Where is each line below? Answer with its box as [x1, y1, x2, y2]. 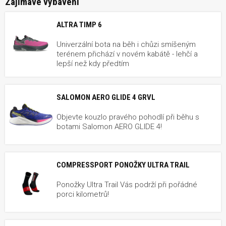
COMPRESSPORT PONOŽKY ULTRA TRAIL [56, 160, 190, 169]
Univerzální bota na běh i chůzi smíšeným [56, 39, 196, 49]
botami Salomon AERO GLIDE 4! [56, 122, 162, 131]
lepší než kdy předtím [56, 59, 129, 68]
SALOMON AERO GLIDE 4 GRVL [56, 92, 155, 102]
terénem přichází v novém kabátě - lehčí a [56, 49, 198, 59]
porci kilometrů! [56, 189, 109, 199]
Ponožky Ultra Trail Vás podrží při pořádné [56, 180, 197, 189]
